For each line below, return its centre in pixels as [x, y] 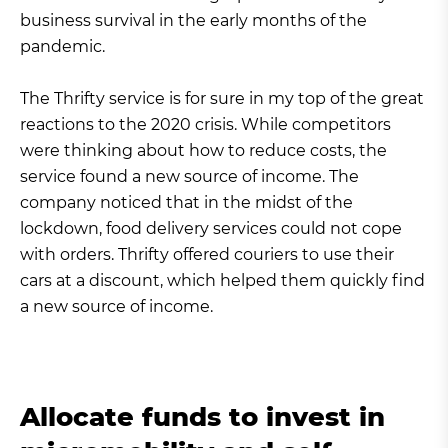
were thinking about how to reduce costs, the [203, 150]
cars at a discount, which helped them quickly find [222, 280]
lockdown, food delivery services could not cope [211, 228]
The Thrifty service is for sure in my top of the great [222, 98]
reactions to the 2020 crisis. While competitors [205, 124]
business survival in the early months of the [193, 20]
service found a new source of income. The [189, 176]
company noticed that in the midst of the [186, 202]
